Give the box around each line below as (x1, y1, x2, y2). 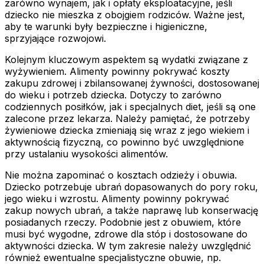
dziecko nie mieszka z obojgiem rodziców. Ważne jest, (5, 9, 245, 21)
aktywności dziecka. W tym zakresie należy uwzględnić (5, 240, 251, 252)
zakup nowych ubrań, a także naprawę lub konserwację (5, 204, 258, 217)
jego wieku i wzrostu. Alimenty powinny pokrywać (5, 193, 229, 205)
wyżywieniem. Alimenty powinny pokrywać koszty (5, 65, 230, 78)
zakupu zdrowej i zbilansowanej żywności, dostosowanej (5, 77, 259, 90)
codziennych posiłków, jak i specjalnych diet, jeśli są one (5, 101, 256, 113)
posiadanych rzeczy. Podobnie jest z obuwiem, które (5, 216, 241, 229)
